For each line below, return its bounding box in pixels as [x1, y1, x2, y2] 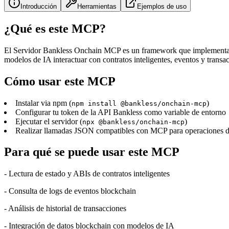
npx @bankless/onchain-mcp [82, 118, 185, 126]
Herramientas [77, 2, 117, 10]
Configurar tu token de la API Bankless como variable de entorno [15, 107, 226, 117]
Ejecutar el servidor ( [15, 117, 82, 126]
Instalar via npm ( [15, 98, 72, 107]
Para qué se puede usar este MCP [4, 145, 179, 159]
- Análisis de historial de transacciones [4, 204, 126, 213]
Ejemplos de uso [137, 2, 187, 10]
